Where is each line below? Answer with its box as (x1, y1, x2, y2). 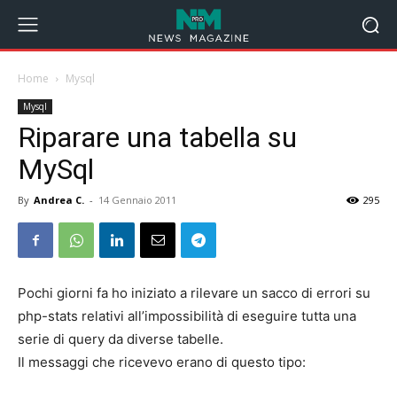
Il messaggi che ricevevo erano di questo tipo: (18, 354, 306, 370)
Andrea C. (34, 193, 84, 206)
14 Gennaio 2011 (98, 193, 176, 206)
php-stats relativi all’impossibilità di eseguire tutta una (18, 307, 356, 324)
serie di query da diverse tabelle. (18, 331, 223, 347)
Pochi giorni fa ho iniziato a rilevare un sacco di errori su (18, 284, 370, 301)
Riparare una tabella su (18, 121, 297, 154)
